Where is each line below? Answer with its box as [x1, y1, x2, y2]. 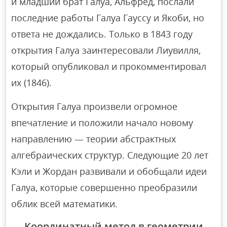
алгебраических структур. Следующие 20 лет [11, 149, 209, 162]
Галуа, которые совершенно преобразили [11, 181, 198, 194]
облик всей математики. [11, 198, 118, 210]
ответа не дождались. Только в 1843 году [11, 28, 193, 41]
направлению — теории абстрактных [11, 133, 176, 145]
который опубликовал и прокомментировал [11, 60, 207, 73]
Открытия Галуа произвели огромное [11, 100, 178, 113]
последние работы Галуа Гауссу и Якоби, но [11, 12, 205, 24]
